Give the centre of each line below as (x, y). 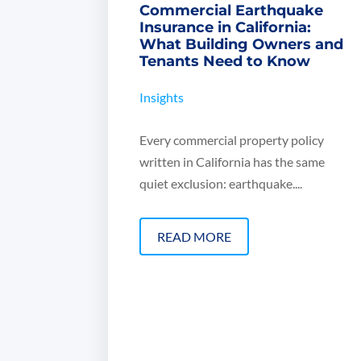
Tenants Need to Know (225, 62)
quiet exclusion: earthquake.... (221, 184)
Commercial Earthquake (232, 11)
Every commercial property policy (232, 140)
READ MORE (195, 237)
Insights (162, 98)
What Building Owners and (242, 45)
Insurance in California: (226, 28)
